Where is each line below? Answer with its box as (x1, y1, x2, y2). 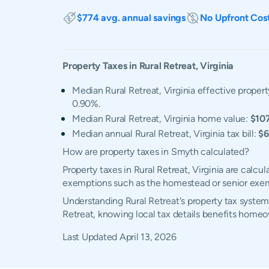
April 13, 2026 (119, 231, 177, 243)
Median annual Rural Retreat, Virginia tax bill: (72, 128, 259, 139)
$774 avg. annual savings (77, 12, 186, 23)
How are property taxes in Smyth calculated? (62, 146, 249, 157)
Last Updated (62, 231, 119, 243)
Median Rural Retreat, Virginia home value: (72, 113, 250, 124)
